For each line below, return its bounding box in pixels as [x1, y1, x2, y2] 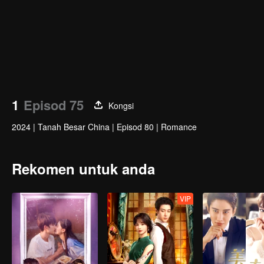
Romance [161, 121, 197, 133]
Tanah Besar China [38, 121, 110, 133]
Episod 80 [117, 121, 154, 133]
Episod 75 [24, 95, 84, 114]
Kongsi [108, 99, 134, 111]
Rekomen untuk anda [12, 159, 155, 179]
